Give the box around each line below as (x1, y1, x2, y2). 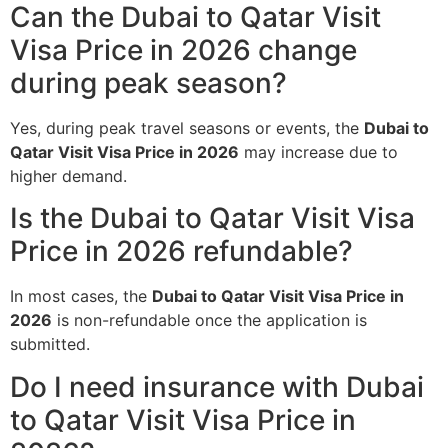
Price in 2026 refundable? (10, 234, 353, 269)
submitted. (10, 334, 90, 355)
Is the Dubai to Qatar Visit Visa (10, 201, 415, 236)
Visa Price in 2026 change (10, 33, 357, 68)
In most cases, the (10, 286, 152, 307)
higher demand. (10, 166, 127, 187)
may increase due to (239, 142, 398, 163)
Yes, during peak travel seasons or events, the (10, 118, 364, 139)
